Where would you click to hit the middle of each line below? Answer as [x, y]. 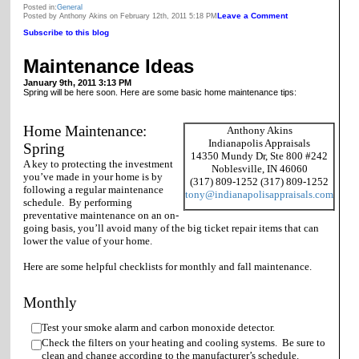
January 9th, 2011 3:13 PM [77, 82]
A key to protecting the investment [98, 163]
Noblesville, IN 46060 [259, 168]
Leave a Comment [252, 16]
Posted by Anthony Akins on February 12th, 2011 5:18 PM [120, 16]
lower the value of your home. [89, 240]
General [70, 7]
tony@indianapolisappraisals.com [259, 194]
